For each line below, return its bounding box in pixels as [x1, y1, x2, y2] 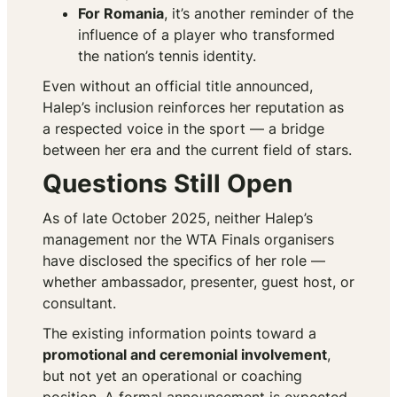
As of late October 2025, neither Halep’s [43, 209, 313, 228]
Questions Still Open [43, 168, 292, 199]
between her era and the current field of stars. [43, 141, 352, 160]
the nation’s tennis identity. [78, 47, 256, 66]
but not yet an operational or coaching [43, 367, 302, 385]
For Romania [78, 4, 164, 23]
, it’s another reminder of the [164, 4, 354, 23]
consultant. [43, 294, 116, 313]
